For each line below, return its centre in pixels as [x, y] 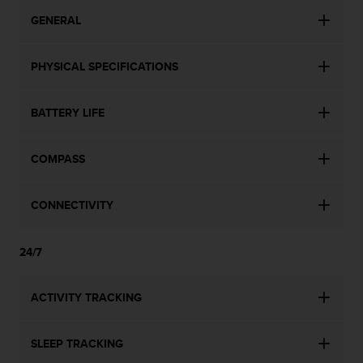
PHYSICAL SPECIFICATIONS [105, 67]
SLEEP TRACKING [77, 344]
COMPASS [58, 159]
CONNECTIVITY [72, 205]
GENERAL [56, 21]
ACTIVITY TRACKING [86, 298]
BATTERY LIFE [68, 113]
